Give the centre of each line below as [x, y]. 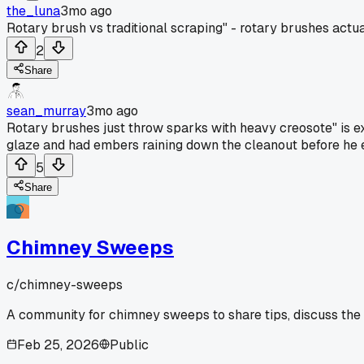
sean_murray [46, 110]
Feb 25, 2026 [58, 344]
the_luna [33, 11]
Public [129, 344]
